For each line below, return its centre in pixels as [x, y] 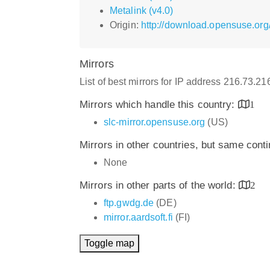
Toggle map [109, 243]
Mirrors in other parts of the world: [159, 185]
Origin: [125, 25]
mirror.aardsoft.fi [138, 217]
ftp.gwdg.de [129, 202]
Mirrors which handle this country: [159, 104]
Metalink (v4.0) [142, 10]
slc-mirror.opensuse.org [155, 122]
